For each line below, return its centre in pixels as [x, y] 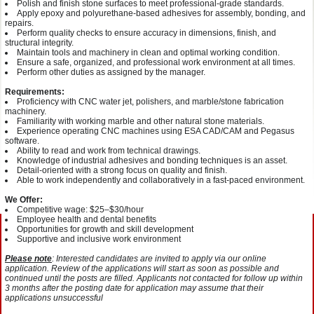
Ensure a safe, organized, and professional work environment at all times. [156, 62]
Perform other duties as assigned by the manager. [111, 72]
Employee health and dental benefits [87, 219]
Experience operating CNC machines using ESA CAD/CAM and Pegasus [156, 131]
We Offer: [24, 200]
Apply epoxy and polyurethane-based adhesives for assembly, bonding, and [161, 13]
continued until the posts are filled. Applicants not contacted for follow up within [154, 278]
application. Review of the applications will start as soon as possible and [142, 268]
